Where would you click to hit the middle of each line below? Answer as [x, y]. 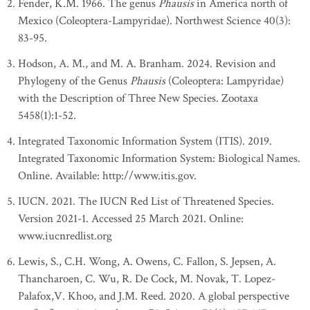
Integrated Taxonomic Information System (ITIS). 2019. [145, 141]
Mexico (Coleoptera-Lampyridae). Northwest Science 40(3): [154, 21]
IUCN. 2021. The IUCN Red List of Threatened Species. [146, 201]
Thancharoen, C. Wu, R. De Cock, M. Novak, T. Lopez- [147, 279]
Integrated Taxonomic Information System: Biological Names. [159, 158]
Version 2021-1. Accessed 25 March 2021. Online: [131, 219]
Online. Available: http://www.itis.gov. [107, 176]
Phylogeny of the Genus [74, 81]
